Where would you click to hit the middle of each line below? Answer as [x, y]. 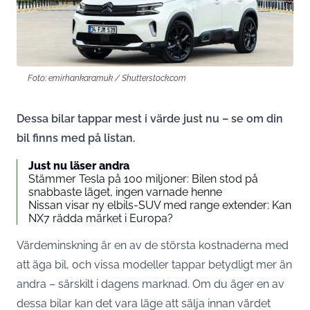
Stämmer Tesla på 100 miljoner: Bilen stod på [143, 179]
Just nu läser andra [79, 165]
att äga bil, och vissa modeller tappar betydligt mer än [154, 264]
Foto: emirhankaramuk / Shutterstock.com [107, 77]
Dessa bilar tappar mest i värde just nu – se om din [150, 118]
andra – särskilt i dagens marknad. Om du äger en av [151, 284]
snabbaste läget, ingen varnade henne [125, 192]
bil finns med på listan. [76, 138]
